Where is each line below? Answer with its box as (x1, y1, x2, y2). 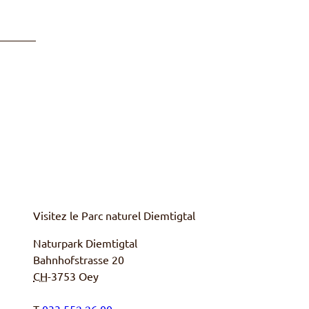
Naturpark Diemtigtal (33, 236, 137, 250)
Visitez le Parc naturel (33, 208, 143, 223)
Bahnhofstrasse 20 (33, 252, 124, 267)
